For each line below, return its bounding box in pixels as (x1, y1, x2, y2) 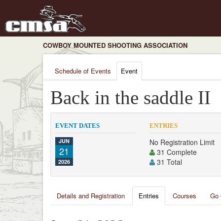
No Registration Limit (149, 137, 215, 147)
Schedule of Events (55, 66, 111, 75)
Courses (173, 191, 196, 200)
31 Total (155, 157, 183, 167)
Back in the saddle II (50, 87, 211, 108)
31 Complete (155, 147, 197, 157)
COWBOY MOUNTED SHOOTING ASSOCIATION (43, 40, 187, 50)
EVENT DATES (55, 122, 100, 129)
